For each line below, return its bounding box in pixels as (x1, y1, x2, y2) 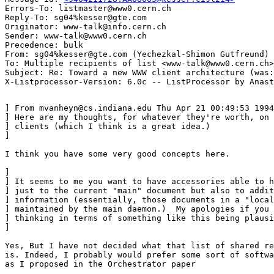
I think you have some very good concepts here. (5, 149, 230, 159)
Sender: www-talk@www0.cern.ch (5, 31, 147, 41)
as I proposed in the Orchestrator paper (5, 259, 196, 269)
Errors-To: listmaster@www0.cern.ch (5, 4, 171, 13)
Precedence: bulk (5, 40, 83, 50)
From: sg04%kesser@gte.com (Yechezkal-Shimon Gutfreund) (5, 50, 269, 59)
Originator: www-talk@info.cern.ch (5, 22, 166, 32)
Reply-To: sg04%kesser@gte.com (5, 13, 147, 23)
